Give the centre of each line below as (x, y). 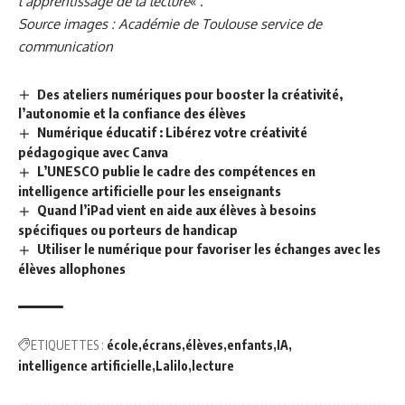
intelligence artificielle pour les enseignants (150, 191)
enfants (250, 344)
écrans (162, 344)
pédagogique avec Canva (93, 152)
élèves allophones (72, 268)
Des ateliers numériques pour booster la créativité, (190, 94)
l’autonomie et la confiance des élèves (132, 113)
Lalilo (172, 365)
